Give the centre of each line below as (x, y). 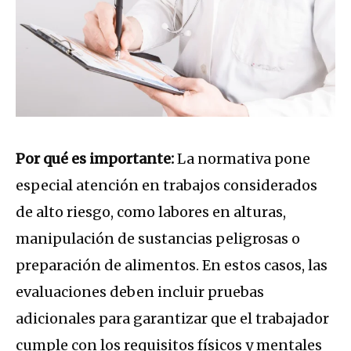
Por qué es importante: (96, 159)
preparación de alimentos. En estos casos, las (172, 266)
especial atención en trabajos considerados (166, 186)
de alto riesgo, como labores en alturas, (151, 212)
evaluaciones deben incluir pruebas (140, 292)
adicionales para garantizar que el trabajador (172, 319)
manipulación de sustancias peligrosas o (158, 239)
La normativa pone (244, 159)
